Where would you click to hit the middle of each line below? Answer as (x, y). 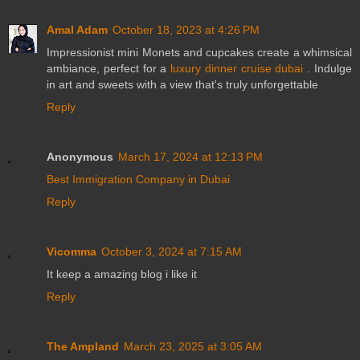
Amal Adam (77, 29)
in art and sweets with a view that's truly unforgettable (182, 84)
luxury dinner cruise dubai (237, 68)
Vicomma (72, 251)
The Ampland (83, 346)
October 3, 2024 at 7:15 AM (172, 251)
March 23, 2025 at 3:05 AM (193, 346)
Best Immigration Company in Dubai (138, 179)
